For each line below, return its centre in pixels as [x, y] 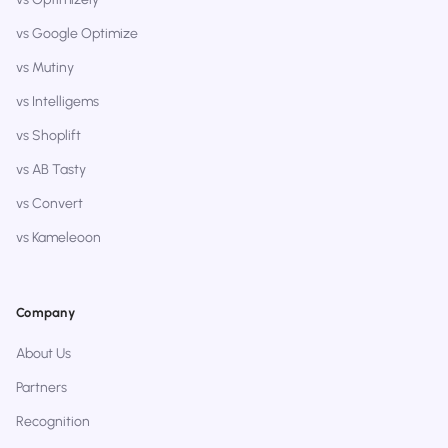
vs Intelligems [57, 102]
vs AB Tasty [51, 170]
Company [45, 313]
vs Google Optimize [77, 34]
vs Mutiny [45, 68]
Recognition [53, 422]
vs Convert [49, 204]
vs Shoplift [48, 136]
